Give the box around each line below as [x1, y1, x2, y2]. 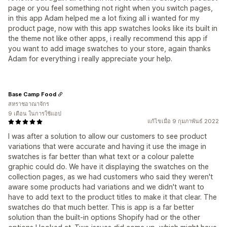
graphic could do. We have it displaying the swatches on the [8, 162, 209, 171]
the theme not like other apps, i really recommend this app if [8, 34, 207, 43]
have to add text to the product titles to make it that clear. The [8, 193, 217, 202]
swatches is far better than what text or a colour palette [8, 152, 194, 161]
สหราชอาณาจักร [8, 100, 49, 108]
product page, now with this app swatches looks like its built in [8, 24, 217, 33]
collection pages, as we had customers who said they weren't [8, 172, 213, 181]
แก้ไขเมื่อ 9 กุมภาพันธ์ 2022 [147, 118, 219, 125]
